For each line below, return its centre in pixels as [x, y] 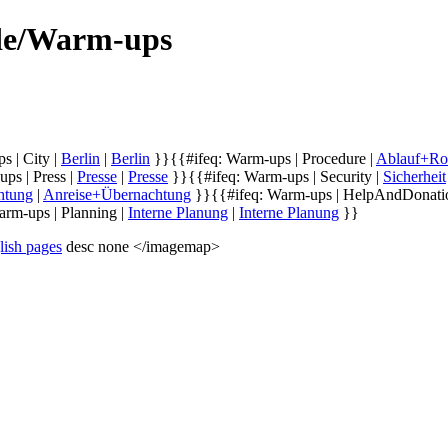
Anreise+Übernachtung [117, 194]
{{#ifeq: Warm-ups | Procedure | [273, 158]
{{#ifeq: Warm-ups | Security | [285, 176]
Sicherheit [414, 176]
